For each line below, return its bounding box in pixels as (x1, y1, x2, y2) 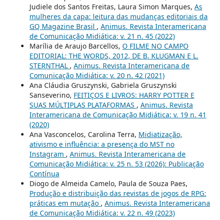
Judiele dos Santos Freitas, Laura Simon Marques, (29, 2, 194, 12)
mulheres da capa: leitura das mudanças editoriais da (29, 12, 208, 22)
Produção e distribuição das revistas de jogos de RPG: (29, 189, 206, 198)
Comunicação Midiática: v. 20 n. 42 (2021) (29, 71, 165, 81)
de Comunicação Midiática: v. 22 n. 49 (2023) (29, 208, 175, 218)
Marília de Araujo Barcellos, (29, 41, 122, 51)
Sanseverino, (29, 90, 74, 100)
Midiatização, (138, 130, 182, 139)
